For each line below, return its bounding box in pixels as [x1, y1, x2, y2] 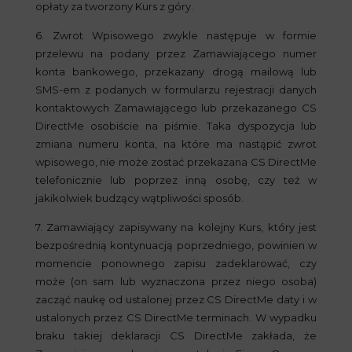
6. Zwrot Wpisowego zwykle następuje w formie [35, 29, 317, 42]
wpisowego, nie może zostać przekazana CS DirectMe [35, 156, 317, 168]
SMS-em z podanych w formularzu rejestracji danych [35, 83, 317, 96]
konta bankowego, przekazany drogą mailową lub [35, 65, 317, 78]
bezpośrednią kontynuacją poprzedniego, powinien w [35, 239, 317, 251]
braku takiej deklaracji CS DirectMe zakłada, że [35, 329, 317, 342]
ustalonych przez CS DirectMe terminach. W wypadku [35, 311, 317, 324]
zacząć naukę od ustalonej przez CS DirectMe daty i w [35, 293, 317, 306]
